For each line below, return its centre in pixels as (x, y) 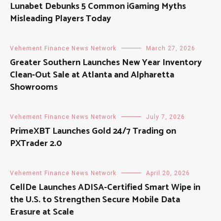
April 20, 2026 (168, 173)
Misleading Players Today (60, 19)
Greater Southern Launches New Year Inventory (106, 63)
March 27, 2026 (171, 49)
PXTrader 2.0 (36, 144)
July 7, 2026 (166, 117)
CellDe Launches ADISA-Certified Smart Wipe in (105, 188)
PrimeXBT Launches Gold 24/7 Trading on (93, 131)
